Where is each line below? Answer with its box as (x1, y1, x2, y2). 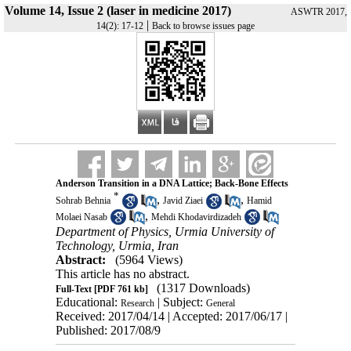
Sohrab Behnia (55, 195, 110, 207)
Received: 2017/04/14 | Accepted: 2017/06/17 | (55, 309, 288, 323)
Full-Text (55, 283, 92, 295)
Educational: (55, 295, 121, 309)
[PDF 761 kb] (91, 283, 148, 295)
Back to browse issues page (152, 20, 255, 31)
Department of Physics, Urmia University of (55, 224, 274, 238)
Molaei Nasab (55, 211, 107, 223)
